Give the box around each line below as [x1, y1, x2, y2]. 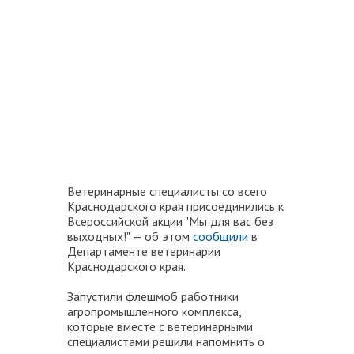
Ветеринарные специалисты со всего [67, 183, 267, 200]
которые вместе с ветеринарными [67, 318, 253, 335]
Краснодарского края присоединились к [67, 198, 284, 215]
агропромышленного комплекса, [67, 303, 241, 320]
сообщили [193, 228, 248, 245]
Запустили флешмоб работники [67, 288, 239, 305]
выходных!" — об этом [67, 228, 193, 245]
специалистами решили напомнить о [67, 333, 265, 350]
